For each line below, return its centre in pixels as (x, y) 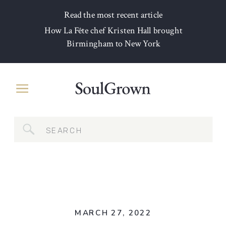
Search (60, 123)
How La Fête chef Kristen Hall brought (114, 31)
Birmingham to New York (114, 44)
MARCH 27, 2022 (113, 213)
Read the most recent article (114, 15)
